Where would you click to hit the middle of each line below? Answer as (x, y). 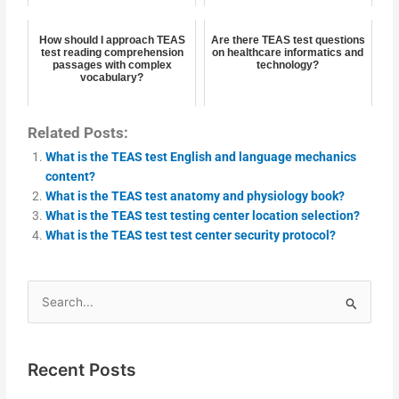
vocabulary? (112, 77)
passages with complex (112, 65)
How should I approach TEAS (112, 40)
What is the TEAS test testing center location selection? (203, 215)
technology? (288, 65)
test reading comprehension (112, 52)
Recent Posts (82, 370)
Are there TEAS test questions (288, 40)
